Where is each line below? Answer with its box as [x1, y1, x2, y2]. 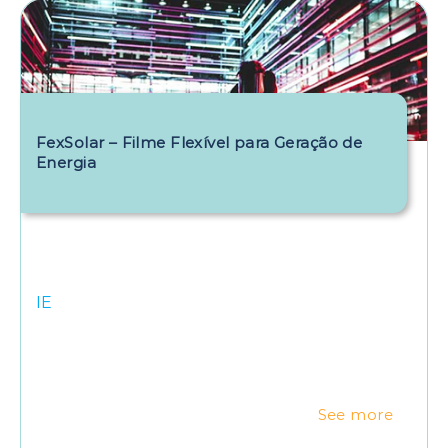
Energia [36, 152, 96, 172]
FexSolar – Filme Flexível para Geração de [36, 132, 363, 152]
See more [317, 405, 393, 424]
